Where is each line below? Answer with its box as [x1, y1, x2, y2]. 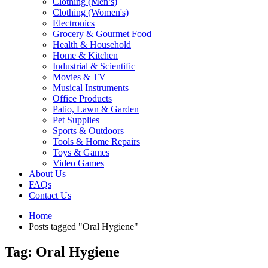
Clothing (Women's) [53, 7, 129, 17]
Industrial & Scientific [53, 60, 135, 71]
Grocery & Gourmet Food [53, 28, 151, 39]
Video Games [53, 157, 104, 168]
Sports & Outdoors [53, 125, 124, 136]
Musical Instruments [53, 82, 129, 93]
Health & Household [53, 39, 131, 50]
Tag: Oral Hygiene [5, 243, 120, 260]
